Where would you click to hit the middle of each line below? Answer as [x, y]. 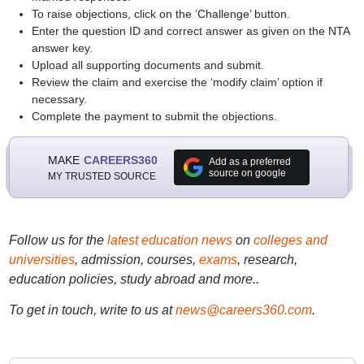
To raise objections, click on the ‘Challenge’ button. [160, 14]
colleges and [290, 240]
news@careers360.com [243, 310]
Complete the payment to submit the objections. [154, 116]
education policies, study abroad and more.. [134, 279]
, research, [267, 260]
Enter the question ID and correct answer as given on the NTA [190, 31]
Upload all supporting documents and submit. [147, 65]
